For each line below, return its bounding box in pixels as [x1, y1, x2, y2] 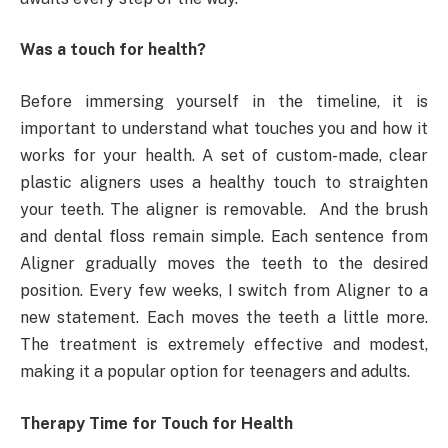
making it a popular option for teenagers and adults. [20, 361, 410, 381]
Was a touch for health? [20, 40, 206, 60]
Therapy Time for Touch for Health [20, 413, 301, 433]
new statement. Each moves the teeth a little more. [20, 307, 428, 327]
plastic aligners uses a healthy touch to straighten [20, 172, 428, 192]
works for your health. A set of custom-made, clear [20, 145, 428, 165]
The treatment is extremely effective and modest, [20, 334, 428, 354]
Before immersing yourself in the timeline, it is [20, 91, 428, 111]
